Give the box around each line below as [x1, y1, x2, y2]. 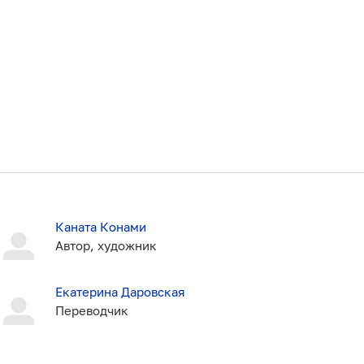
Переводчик [55, 303, 129, 318]
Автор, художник [55, 238, 158, 253]
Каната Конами [55, 219, 147, 235]
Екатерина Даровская [55, 284, 186, 300]
